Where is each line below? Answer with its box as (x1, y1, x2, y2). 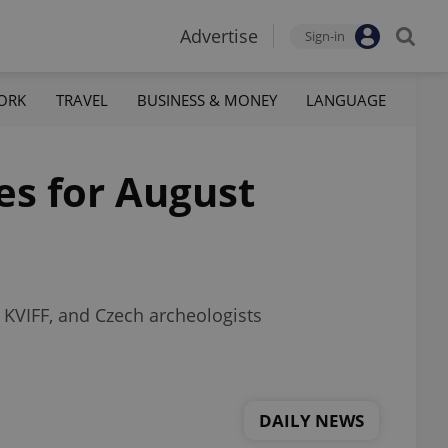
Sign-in (305, 27, 345, 45)
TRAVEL (55, 89, 108, 110)
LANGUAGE (305, 89, 386, 110)
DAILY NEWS (259, 408, 364, 432)
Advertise (180, 24, 258, 48)
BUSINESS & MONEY (136, 89, 277, 110)
